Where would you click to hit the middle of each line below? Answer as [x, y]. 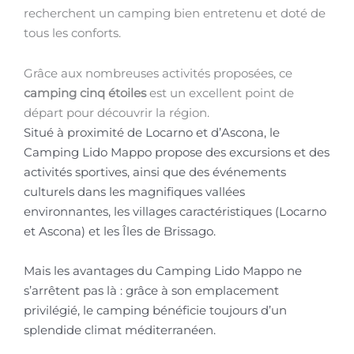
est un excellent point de [220, 93]
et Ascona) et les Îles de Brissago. [120, 231]
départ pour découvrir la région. [117, 113]
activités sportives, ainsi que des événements [155, 172]
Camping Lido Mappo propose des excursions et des [177, 152]
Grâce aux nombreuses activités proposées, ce [158, 73]
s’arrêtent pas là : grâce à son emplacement [151, 291]
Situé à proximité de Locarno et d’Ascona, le [152, 132]
